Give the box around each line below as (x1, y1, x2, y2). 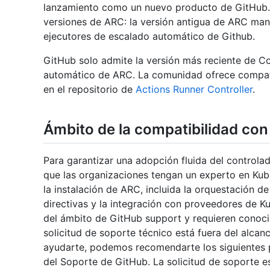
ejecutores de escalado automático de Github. (43, 30, 255, 43)
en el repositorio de (43, 83, 136, 96)
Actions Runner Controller (136, 83, 253, 96)
